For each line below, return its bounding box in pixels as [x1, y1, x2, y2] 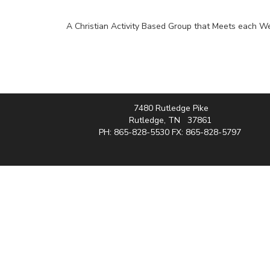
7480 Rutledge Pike [131, 102, 209, 114]
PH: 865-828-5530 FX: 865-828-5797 [99, 127, 241, 138]
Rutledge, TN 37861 [128, 115, 212, 126]
